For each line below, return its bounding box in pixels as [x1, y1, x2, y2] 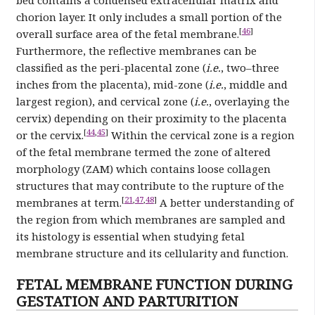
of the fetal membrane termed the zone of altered [15, 144, 271, 159]
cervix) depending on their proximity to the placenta [15, 110, 287, 125]
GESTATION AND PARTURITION [15, 290, 238, 311]
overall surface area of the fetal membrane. [15, 26, 239, 41]
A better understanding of [156, 195, 293, 210]
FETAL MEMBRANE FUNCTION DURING [15, 274, 292, 294]
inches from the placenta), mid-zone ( [15, 77, 209, 91]
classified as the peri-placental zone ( [15, 60, 206, 75]
